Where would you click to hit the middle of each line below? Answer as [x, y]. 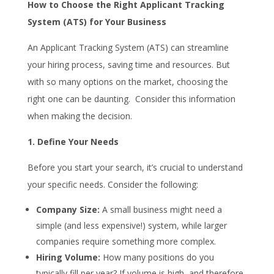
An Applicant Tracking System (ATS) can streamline [128, 47]
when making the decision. [80, 116]
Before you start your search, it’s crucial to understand [135, 167]
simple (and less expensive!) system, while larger [131, 225]
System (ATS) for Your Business [97, 21]
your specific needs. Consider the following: [113, 184]
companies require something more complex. [126, 241]
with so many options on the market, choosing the [128, 81]
